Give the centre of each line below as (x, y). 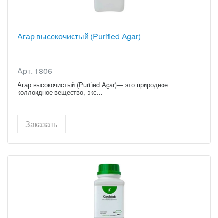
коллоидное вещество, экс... (60, 92)
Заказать (41, 124)
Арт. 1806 (35, 71)
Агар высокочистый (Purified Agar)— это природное (93, 84)
